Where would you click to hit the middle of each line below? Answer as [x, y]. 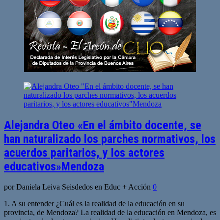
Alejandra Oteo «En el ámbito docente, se [103, 125]
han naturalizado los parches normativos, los [110, 139]
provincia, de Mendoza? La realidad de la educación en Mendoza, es [110, 213]
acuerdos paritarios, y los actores [84, 152]
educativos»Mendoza [54, 166]
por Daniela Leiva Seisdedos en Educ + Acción [78, 187]
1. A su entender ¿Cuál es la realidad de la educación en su [94, 204]
